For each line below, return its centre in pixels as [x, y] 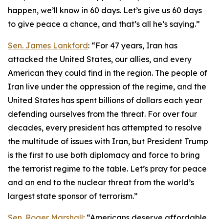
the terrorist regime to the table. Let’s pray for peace [107, 169]
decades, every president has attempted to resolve [105, 128]
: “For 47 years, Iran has [133, 45]
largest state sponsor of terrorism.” [73, 196]
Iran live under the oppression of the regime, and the [107, 87]
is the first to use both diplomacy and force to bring [104, 155]
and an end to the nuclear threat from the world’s [101, 182]
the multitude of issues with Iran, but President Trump [108, 141]
